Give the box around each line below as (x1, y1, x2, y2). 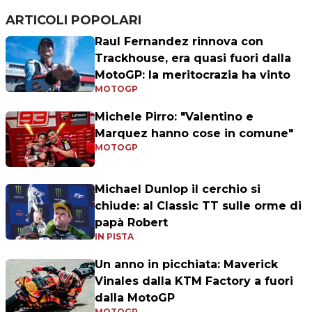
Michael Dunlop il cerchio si (95, 182, 260, 196)
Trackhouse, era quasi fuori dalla (95, 52, 291, 65)
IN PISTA (95, 231, 134, 242)
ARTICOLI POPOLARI (6, 13, 141, 29)
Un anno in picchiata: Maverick (95, 258, 278, 272)
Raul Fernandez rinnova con (95, 35, 263, 49)
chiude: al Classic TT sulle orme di (95, 199, 302, 213)
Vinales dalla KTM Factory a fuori (95, 274, 293, 288)
